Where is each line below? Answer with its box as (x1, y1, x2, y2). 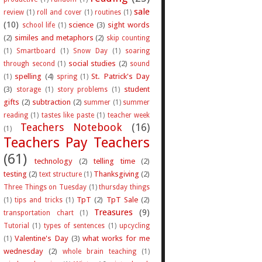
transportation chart (4, 208, 74, 217)
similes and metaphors (14, 32, 94, 42)
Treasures (94, 206, 133, 218)
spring (56, 72, 77, 81)
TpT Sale (106, 194, 138, 204)
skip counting (106, 33, 150, 42)
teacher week (107, 111, 150, 119)
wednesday (4, 246, 43, 256)
